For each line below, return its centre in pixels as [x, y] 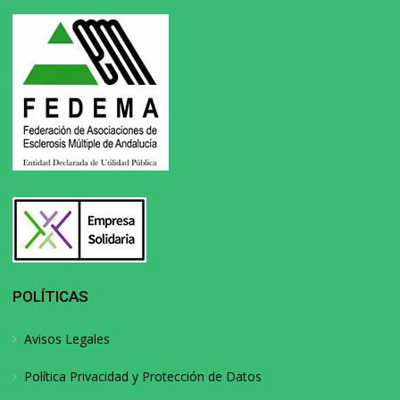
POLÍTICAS [51, 296]
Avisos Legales [67, 338]
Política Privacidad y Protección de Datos [143, 376]
